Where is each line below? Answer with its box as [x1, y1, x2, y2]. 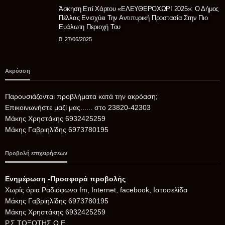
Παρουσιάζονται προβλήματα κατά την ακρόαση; [5, 92, 158, 101]
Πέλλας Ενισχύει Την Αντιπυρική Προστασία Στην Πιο [59, 14, 208, 22]
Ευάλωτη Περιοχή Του [59, 23, 121, 31]
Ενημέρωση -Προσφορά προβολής [5, 175, 126, 183]
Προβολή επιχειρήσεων [5, 150, 67, 157]
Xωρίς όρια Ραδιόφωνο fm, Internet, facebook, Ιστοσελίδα [5, 186, 187, 194]
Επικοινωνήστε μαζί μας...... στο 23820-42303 [5, 103, 151, 112]
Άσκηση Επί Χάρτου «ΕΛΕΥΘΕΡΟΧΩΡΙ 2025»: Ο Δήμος [59, 5, 219, 13]
